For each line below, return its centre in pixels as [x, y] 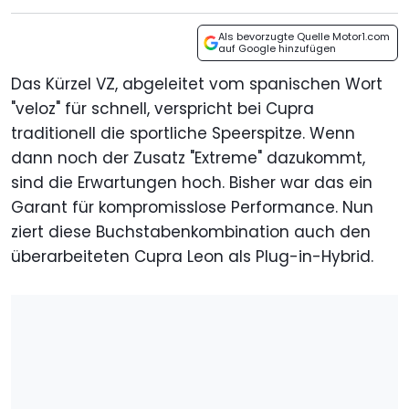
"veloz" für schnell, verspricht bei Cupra [163, 109]
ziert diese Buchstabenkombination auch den [191, 232]
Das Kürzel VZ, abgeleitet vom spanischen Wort [197, 84]
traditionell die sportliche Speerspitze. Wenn [183, 134]
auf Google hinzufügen [277, 49]
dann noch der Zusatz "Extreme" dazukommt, [188, 158]
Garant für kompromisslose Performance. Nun [192, 208]
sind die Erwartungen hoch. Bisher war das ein [192, 183]
